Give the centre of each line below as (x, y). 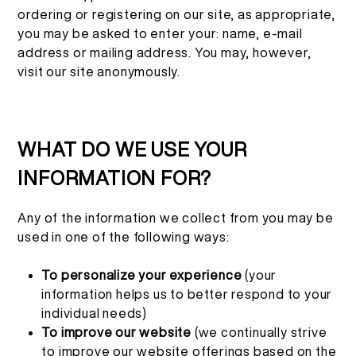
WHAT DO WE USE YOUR (132, 149)
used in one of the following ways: (124, 236)
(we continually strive (259, 332)
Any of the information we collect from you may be (176, 217)
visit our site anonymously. (99, 71)
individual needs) (95, 313)
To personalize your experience (142, 275)
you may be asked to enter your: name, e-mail (160, 33)
